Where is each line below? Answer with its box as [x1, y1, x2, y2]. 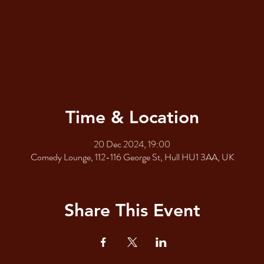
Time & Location [65, 107, 199, 128]
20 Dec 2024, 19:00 [94, 137, 170, 151]
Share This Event [64, 200, 200, 222]
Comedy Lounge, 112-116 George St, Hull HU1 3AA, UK [30, 150, 234, 164]
